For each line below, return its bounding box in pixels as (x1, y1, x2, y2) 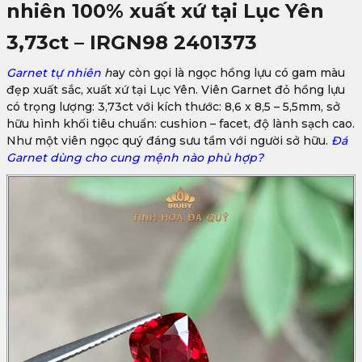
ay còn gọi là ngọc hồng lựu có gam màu (112, 65, 345, 81)
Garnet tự (6, 65, 66, 81)
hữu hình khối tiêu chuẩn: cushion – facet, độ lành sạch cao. (6, 116, 355, 132)
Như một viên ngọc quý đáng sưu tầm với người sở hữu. (6, 133, 331, 149)
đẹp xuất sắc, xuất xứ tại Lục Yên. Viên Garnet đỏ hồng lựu (6, 82, 345, 98)
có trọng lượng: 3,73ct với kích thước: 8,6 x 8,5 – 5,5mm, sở (6, 99, 340, 115)
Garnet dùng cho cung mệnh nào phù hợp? (6, 150, 263, 166)
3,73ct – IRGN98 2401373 (6, 31, 257, 55)
